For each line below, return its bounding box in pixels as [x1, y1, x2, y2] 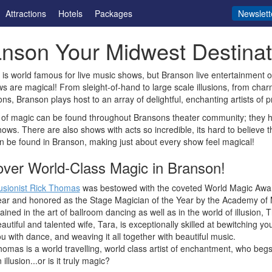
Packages [94, 7, 132, 19]
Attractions [5, 7, 46, 19]
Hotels [58, 7, 83, 19]
